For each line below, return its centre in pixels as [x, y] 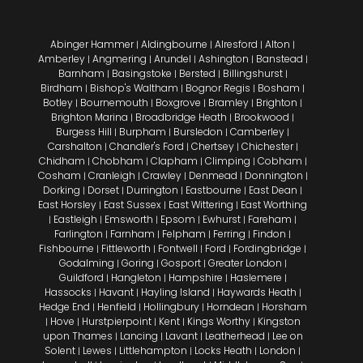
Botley [58, 103]
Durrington [153, 190]
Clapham [174, 161]
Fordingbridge [268, 249]
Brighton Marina [90, 117]
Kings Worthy [218, 322]
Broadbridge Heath [181, 117]
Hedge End [64, 307]
